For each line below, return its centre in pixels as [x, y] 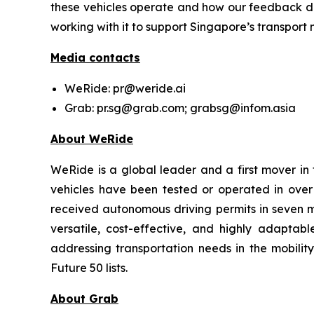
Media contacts [95, 57]
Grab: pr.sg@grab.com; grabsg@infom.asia [180, 108]
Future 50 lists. [89, 267]
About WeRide [92, 138]
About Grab [84, 298]
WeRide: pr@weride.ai [125, 88]
